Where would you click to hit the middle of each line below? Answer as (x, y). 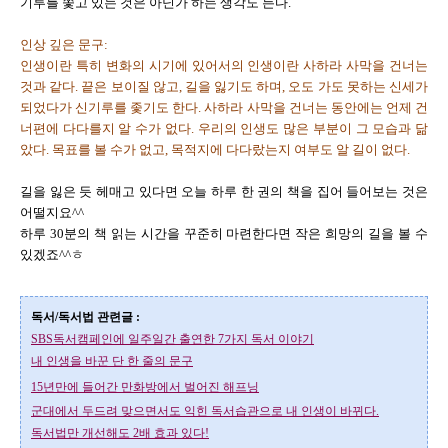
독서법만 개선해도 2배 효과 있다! (120, 433)
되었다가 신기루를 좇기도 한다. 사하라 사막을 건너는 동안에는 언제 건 (224, 107)
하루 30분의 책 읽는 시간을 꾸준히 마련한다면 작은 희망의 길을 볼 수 (224, 233)
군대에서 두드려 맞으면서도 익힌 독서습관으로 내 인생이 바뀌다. (205, 411)
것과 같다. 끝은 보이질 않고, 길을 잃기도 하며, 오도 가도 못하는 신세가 (224, 86)
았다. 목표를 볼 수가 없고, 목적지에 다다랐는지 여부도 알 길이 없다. (215, 149)
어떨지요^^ (52, 212)
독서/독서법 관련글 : (85, 317)
